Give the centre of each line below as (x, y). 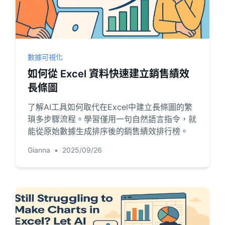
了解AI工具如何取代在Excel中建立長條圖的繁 (110, 107)
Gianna (39, 150)
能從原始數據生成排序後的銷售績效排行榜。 (108, 131)
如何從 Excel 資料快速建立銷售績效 (108, 74)
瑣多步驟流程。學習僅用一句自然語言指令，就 (112, 119)
